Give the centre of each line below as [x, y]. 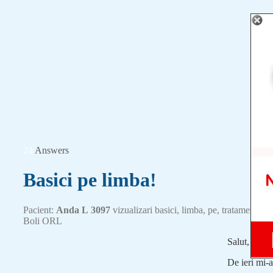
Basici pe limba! [90, 180]
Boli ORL [43, 221]
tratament [239, 210]
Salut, [238, 241]
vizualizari [131, 210]
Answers [52, 150]
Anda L [72, 210]
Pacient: [40, 210]
